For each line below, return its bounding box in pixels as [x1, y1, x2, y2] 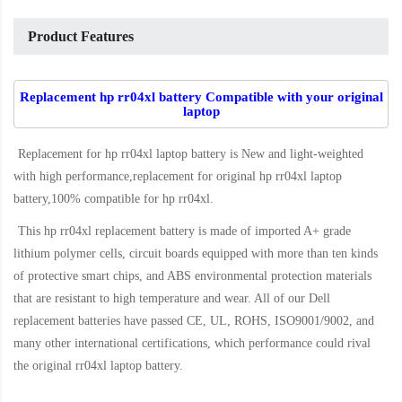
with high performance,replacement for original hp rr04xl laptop [13, 170, 342, 184]
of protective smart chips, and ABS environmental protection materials [13, 269, 371, 284]
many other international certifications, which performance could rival [13, 336, 371, 351]
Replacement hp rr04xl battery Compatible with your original [19, 90, 383, 105]
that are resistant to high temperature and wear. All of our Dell [13, 292, 330, 306]
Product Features [28, 29, 134, 45]
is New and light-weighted [230, 147, 363, 162]
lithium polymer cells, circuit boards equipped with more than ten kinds [13, 247, 378, 261]
